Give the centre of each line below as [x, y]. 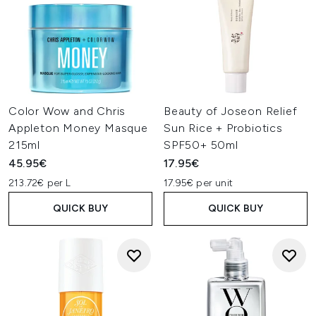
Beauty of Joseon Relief [231, 111]
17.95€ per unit [198, 183]
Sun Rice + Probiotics [223, 128]
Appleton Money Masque [78, 128]
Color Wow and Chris [67, 111]
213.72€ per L [40, 183]
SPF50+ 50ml [201, 145]
